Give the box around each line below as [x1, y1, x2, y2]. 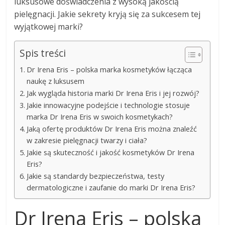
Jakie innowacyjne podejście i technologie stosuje [27, 100, 190, 110]
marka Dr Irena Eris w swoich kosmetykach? [27, 112, 173, 122]
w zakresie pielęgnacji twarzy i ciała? [27, 136, 148, 146]
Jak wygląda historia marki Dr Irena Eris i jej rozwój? [27, 88, 200, 98]
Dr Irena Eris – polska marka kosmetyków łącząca [27, 65, 192, 75]
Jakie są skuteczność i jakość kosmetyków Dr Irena [27, 148, 195, 158]
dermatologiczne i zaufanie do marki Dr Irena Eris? [27, 183, 196, 193]
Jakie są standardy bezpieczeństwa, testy [27, 171, 165, 181]
